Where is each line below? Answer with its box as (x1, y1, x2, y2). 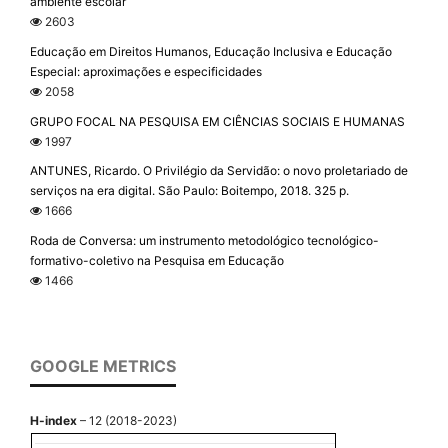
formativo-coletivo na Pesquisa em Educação (30, 253, 284, 269)
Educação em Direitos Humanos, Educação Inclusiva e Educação (30, 43, 392, 59)
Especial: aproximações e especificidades (30, 63, 262, 79)
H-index (30, 413, 77, 429)
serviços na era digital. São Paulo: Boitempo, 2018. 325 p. (30, 183, 349, 199)
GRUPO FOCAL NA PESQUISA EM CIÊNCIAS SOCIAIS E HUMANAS (30, 113, 405, 129)
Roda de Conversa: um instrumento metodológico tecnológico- (30, 233, 379, 249)
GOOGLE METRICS (30, 356, 176, 377)
